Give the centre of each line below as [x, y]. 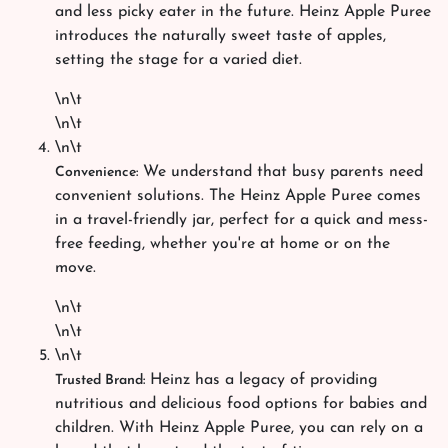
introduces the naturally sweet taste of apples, [220, 36]
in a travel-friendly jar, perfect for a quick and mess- [241, 220]
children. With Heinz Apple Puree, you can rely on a [239, 428]
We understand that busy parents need [280, 172]
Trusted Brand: [100, 380]
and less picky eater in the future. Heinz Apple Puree [243, 12]
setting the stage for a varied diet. [178, 60]
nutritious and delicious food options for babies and [241, 404]
